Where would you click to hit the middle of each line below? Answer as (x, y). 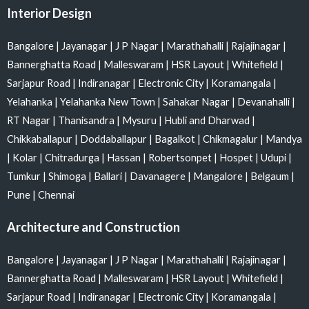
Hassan (125, 157)
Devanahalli (265, 101)
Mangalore (219, 176)
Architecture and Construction (93, 227)
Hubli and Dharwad (208, 120)
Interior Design (49, 13)
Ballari (109, 176)
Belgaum (271, 176)
